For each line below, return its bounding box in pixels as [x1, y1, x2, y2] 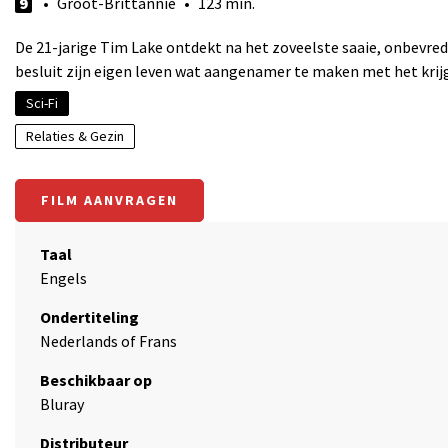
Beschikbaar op [40, 370, 152, 390]
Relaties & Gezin [26, 127, 124, 145]
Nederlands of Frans [40, 331, 177, 351]
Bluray [40, 394, 84, 414]
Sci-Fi [26, 94, 58, 112]
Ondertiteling [40, 307, 139, 327]
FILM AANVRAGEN [41, 191, 178, 209]
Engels [40, 268, 87, 288]
